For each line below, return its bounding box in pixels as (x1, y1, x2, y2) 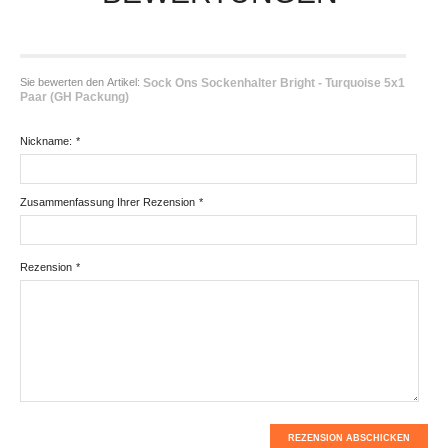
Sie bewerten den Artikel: (20, 75, 143, 88)
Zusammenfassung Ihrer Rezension (20, 196, 195, 209)
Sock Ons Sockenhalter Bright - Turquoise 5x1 (143, 75, 405, 90)
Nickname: (20, 135, 72, 148)
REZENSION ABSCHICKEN (288, 432, 410, 443)
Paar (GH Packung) (20, 89, 129, 104)
